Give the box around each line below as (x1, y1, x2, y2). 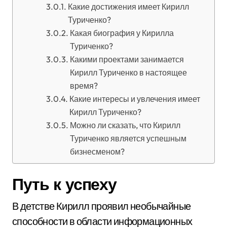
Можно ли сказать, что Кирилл (69, 120, 180, 130)
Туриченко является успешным (69, 133, 186, 143)
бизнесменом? (69, 146, 125, 157)
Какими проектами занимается (69, 54, 184, 64)
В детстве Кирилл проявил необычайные (12, 200, 191, 212)
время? (69, 81, 98, 91)
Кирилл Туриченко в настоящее (69, 67, 187, 78)
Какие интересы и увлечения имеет (69, 94, 200, 104)
